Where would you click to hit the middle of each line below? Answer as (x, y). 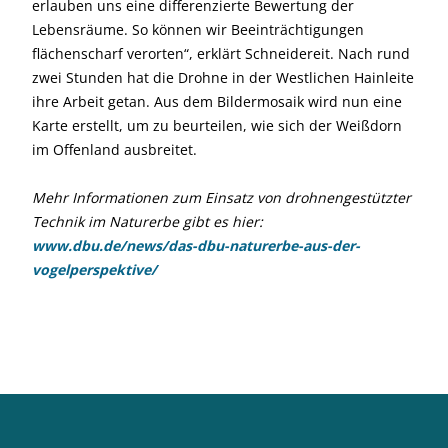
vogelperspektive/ (94, 269)
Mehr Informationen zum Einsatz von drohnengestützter (221, 197)
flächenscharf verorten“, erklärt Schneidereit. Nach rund (221, 53)
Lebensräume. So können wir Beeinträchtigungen (198, 29)
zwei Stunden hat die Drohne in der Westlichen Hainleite (223, 77)
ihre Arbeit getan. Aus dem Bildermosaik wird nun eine (217, 101)
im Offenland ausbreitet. (114, 149)
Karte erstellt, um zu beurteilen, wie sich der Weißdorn (217, 125)
